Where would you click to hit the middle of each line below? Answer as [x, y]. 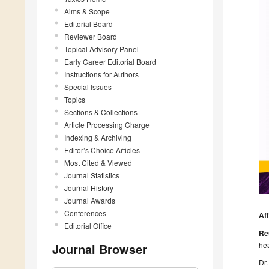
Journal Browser [100, 249]
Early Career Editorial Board [110, 61]
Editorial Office [88, 225]
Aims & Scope [87, 11]
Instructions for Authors [101, 74]
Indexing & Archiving [98, 137]
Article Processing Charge [107, 124]
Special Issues [88, 86]
